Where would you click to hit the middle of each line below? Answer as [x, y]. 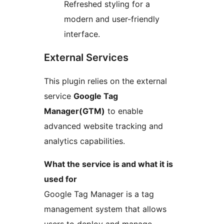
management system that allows [105, 209]
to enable [124, 111]
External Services [86, 58]
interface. [82, 34]
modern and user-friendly [112, 19]
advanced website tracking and [103, 126]
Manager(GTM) [74, 111]
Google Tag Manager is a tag [99, 194]
